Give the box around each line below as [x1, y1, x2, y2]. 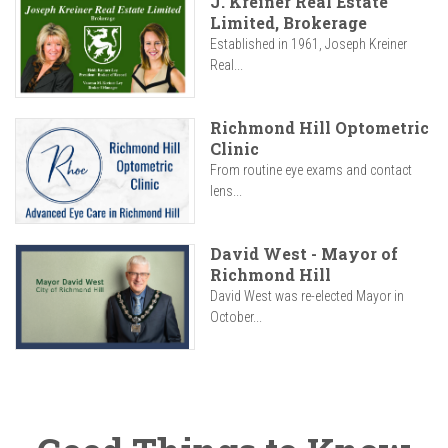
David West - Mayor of [210, 243, 398, 265]
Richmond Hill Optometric [210, 117, 429, 139]
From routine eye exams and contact [210, 162, 412, 179]
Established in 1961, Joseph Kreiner [210, 36, 407, 53]
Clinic [210, 138, 259, 160]
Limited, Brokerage [210, 12, 367, 34]
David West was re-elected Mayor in [210, 288, 404, 305]
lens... [210, 183, 242, 200]
